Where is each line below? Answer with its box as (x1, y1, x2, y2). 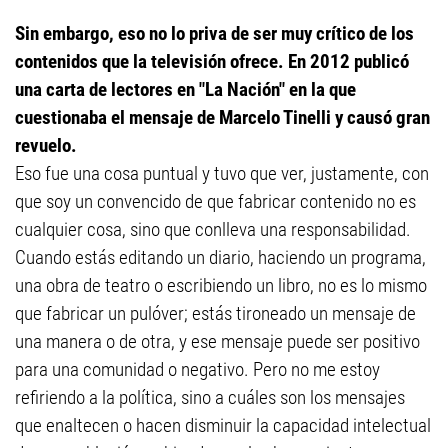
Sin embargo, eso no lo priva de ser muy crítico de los (15, 22, 414, 45)
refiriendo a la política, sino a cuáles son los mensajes (15, 386, 405, 409)
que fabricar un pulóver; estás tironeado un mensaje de (15, 302, 416, 325)
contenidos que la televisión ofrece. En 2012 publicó (15, 50, 409, 73)
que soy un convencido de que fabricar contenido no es (15, 190, 416, 213)
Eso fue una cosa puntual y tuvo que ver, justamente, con (15, 162, 429, 185)
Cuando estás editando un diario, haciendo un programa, (15, 246, 426, 269)
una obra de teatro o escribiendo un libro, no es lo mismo (15, 274, 427, 297)
